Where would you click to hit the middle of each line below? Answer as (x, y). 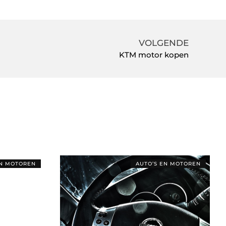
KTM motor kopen (154, 55)
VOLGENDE (164, 43)
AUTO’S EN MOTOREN (168, 163)
